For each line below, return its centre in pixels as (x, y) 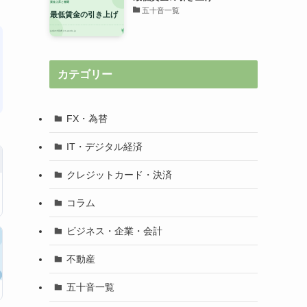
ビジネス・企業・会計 (114, 231)
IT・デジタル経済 (104, 146)
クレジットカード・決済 (119, 174)
